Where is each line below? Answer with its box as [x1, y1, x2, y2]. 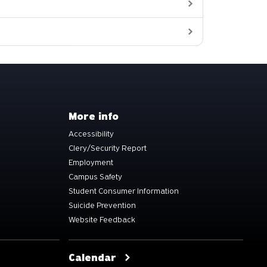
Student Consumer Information [69, 185, 179, 196]
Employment [69, 157, 113, 167]
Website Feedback [69, 214, 135, 225]
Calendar [69, 252, 116, 263]
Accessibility [69, 128, 114, 139]
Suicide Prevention [69, 200, 136, 210]
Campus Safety [69, 171, 122, 182]
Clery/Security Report [69, 142, 147, 153]
